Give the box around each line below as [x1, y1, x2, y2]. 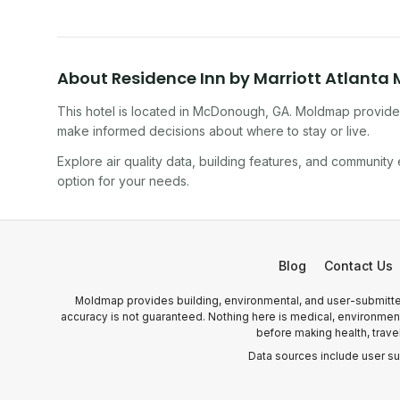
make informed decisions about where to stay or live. [57, 123, 370, 138]
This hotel [57, 104, 115, 119]
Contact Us [324, 258, 393, 273]
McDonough [193, 104, 265, 119]
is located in [115, 104, 193, 119]
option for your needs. [57, 173, 189, 188]
